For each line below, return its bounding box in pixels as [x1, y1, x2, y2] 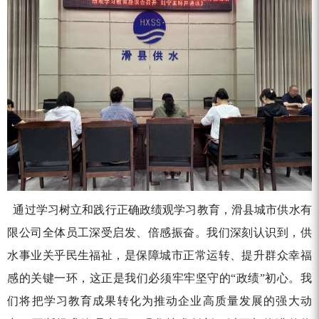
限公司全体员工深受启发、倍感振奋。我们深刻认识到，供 [7, 226, 312, 239]
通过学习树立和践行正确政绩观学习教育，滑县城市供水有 [7, 203, 312, 216]
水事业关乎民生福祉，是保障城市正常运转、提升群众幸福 [7, 249, 312, 261]
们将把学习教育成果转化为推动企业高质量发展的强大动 [7, 294, 312, 307]
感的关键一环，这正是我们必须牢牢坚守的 [7, 271, 231, 284]
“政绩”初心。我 [231, 271, 312, 284]
